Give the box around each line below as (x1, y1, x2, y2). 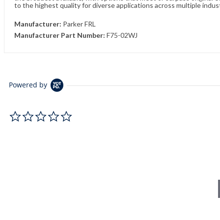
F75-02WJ (107, 31, 137, 39)
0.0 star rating (72, 109, 118, 118)
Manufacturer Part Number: (14, 31, 105, 39)
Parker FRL (63, 20, 96, 28)
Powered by (9, 80, 47, 89)
